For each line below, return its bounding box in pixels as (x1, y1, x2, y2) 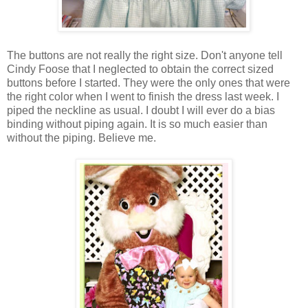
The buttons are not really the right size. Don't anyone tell (7, 49, 283, 61)
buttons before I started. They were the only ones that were (7, 76, 290, 89)
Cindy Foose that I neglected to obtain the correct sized (7, 63, 274, 75)
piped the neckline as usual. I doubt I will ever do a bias (7, 104, 275, 116)
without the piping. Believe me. (7, 131, 156, 144)
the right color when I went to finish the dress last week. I (7, 90, 279, 102)
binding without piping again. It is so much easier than (7, 118, 267, 130)
